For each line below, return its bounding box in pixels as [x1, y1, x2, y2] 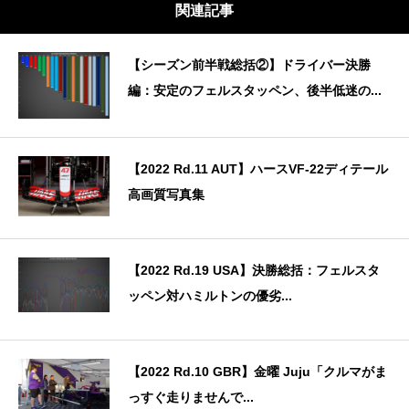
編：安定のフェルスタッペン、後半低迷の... [128, 83, 382, 99]
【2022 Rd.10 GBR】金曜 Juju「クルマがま [128, 363, 387, 379]
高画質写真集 [128, 186, 204, 202]
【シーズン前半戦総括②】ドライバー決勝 [128, 58, 371, 73]
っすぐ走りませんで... [128, 389, 254, 404]
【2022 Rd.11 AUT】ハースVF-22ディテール [128, 161, 388, 176]
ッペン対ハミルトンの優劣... [128, 288, 292, 303]
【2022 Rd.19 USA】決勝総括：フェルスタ [128, 262, 380, 278]
